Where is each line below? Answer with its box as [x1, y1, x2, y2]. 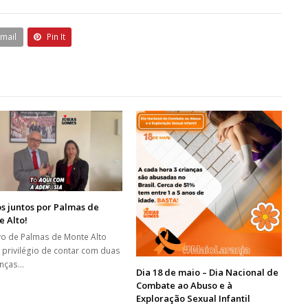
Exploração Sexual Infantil [136, 292, 251, 305]
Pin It [47, 31, 66, 43]
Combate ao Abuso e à [136, 279, 233, 292]
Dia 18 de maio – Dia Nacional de [136, 266, 279, 279]
